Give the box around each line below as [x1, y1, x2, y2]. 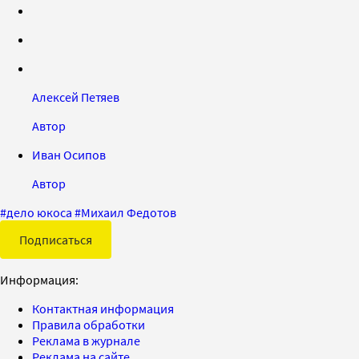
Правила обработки [32, 316, 145, 333]
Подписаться [19, 231, 92, 248]
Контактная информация [32, 300, 174, 317]
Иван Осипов [32, 146, 106, 163]
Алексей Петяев [32, 88, 119, 105]
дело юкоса [6, 204, 72, 220]
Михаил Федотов [81, 204, 176, 220]
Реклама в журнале [32, 332, 140, 349]
